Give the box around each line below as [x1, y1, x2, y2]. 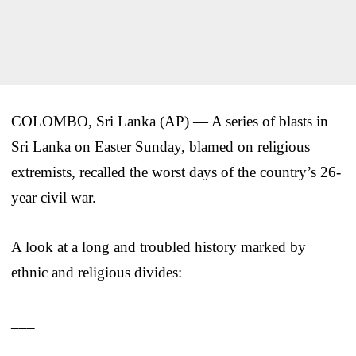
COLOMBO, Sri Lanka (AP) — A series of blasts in [11, 112, 328, 130]
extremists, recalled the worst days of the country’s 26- [11, 163, 341, 180]
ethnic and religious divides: [11, 263, 182, 281]
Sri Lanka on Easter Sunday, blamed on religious [11, 137, 310, 155]
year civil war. [11, 188, 96, 206]
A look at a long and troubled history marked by [11, 238, 306, 255]
